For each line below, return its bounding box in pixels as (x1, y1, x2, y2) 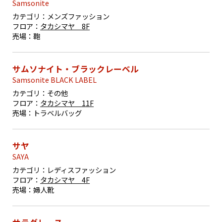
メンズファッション (47, 11, 110, 22)
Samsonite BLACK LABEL (12, 74, 97, 85)
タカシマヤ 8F (40, 21, 90, 32)
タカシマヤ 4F (40, 174, 90, 185)
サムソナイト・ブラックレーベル (12, 63, 139, 75)
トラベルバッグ (33, 108, 82, 118)
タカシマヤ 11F (40, 98, 94, 109)
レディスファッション (47, 165, 116, 175)
